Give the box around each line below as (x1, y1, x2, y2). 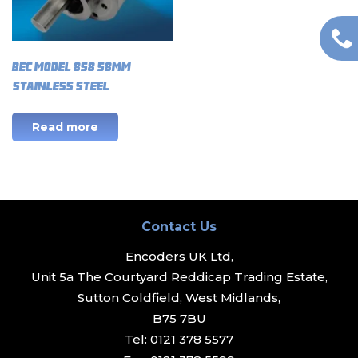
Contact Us (141, 218, 217, 234)
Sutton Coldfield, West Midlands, (78, 289, 280, 305)
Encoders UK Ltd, (125, 248, 233, 264)
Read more (32, 119, 98, 134)
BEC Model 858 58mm (12, 59, 131, 74)
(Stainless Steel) (12, 78, 110, 93)
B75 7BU (152, 310, 206, 326)
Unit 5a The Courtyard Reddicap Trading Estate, (30, 268, 328, 284)
